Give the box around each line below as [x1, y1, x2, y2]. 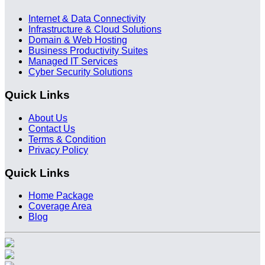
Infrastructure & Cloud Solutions [28, 24, 161, 35]
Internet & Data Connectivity [28, 14, 146, 24]
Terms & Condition [28, 134, 106, 144]
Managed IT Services [28, 56, 118, 67]
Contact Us [28, 123, 75, 134]
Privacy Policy [28, 144, 88, 155]
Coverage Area [28, 201, 92, 212]
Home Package [28, 190, 93, 201]
